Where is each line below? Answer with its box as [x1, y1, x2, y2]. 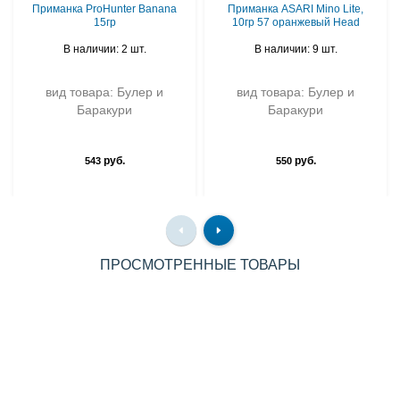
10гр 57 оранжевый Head [231, 16, 360, 29]
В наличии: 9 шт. [254, 43, 337, 55]
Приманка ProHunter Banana [32, 3, 177, 15]
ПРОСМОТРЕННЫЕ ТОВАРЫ [100, 257, 300, 272]
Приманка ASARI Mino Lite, [228, 3, 363, 15]
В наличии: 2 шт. [62, 43, 146, 55]
